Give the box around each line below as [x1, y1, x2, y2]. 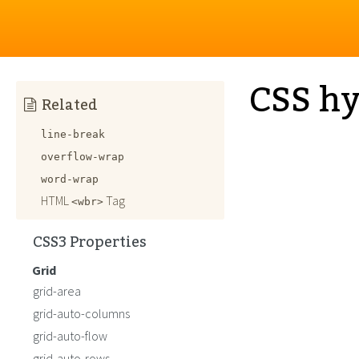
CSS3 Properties [33, 228, 147, 256]
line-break [41, 128, 105, 140]
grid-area [33, 283, 81, 299]
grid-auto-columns [33, 305, 130, 321]
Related [42, 91, 98, 119]
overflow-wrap [41, 151, 124, 163]
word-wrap [41, 173, 99, 185]
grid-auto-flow [33, 328, 107, 344]
